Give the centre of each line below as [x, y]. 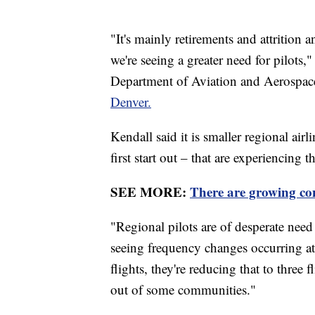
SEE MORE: [150, 191]
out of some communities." [183, 289]
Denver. [131, 101]
